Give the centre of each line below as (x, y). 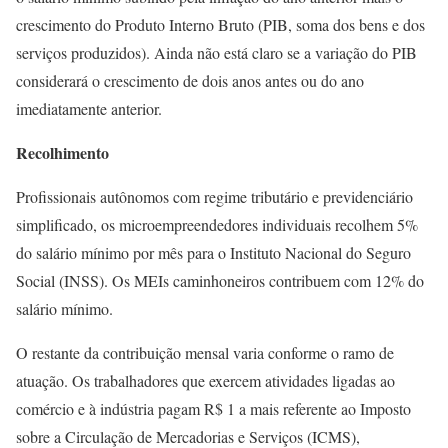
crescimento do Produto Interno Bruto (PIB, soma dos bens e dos (220, 24)
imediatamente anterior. (89, 108)
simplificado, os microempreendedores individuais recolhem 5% (217, 224)
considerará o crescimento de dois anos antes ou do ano (190, 80)
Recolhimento (62, 152)
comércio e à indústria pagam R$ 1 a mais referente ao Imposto (213, 408)
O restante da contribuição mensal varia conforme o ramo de (205, 352)
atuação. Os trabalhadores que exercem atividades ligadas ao (205, 380)
